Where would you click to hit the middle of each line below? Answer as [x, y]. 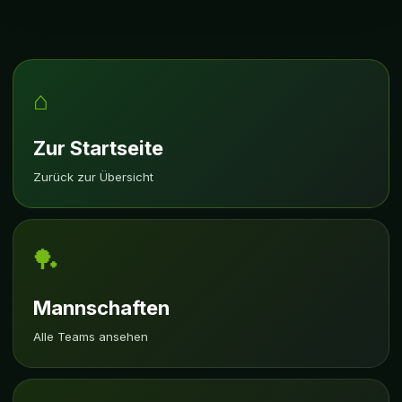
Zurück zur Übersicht [93, 177]
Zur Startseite [98, 148]
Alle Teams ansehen [91, 336]
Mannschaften [101, 308]
